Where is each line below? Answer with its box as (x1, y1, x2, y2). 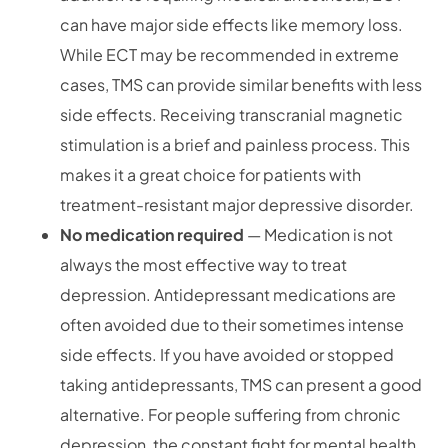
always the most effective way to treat (60, 254, 347, 276)
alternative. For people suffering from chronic (60, 404, 401, 426)
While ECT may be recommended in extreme (60, 44, 399, 66)
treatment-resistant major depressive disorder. (60, 194, 414, 216)
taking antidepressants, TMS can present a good (60, 374, 422, 396)
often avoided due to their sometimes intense (60, 314, 404, 336)
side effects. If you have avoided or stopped (60, 344, 394, 366)
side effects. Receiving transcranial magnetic (60, 104, 403, 126)
